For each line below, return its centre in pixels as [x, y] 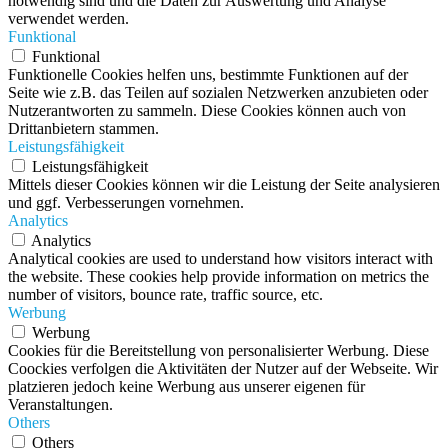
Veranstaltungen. [60, 405]
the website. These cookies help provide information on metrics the [218, 277]
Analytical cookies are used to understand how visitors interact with [220, 259]
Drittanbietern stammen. [83, 129]
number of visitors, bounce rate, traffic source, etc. [165, 295]
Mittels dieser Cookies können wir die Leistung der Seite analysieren [224, 185]
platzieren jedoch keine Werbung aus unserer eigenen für [186, 387]
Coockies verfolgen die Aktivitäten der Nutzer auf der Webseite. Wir [223, 369]
